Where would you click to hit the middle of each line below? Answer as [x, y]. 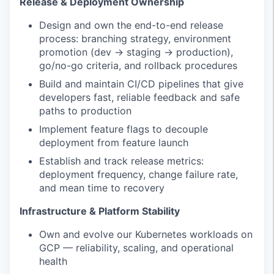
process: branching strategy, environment [135, 38]
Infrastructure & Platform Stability [100, 211]
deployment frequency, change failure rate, [139, 174]
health [53, 261]
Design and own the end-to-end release [131, 25]
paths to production [85, 110]
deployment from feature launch [114, 142]
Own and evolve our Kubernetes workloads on [146, 234]
